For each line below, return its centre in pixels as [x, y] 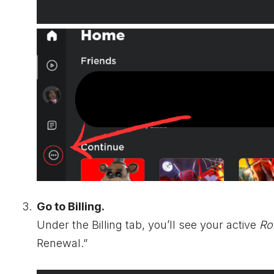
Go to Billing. [71, 207]
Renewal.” [62, 243]
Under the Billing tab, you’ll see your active [148, 225]
